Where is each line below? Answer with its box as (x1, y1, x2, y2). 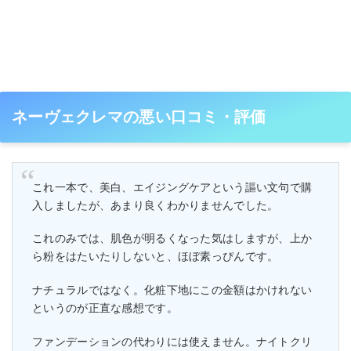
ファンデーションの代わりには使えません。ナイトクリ (32, 335, 313, 348)
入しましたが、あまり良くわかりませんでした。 (32, 198, 279, 212)
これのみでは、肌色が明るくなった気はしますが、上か (32, 232, 313, 245)
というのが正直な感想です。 (32, 302, 178, 315)
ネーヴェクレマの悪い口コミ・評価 (12, 108, 266, 126)
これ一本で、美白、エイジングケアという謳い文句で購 (32, 180, 313, 194)
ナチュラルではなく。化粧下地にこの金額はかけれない (32, 284, 313, 297)
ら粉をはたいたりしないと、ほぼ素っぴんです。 (32, 250, 279, 263)
